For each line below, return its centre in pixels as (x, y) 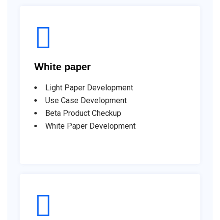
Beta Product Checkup (83, 113)
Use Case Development (86, 101)
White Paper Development (90, 126)
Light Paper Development (89, 88)
